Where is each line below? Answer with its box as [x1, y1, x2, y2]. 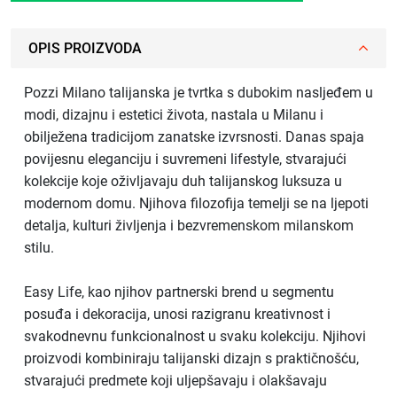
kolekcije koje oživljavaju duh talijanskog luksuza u [24, 172, 342, 190]
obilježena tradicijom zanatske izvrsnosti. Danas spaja [24, 128, 364, 145]
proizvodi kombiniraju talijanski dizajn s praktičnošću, [24, 349, 359, 367]
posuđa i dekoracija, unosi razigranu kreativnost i [24, 305, 331, 323]
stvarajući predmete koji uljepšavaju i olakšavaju [24, 371, 327, 389]
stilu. [24, 238, 54, 256]
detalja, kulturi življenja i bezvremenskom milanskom [24, 216, 354, 234]
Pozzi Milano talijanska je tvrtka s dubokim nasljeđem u [24, 83, 373, 101]
